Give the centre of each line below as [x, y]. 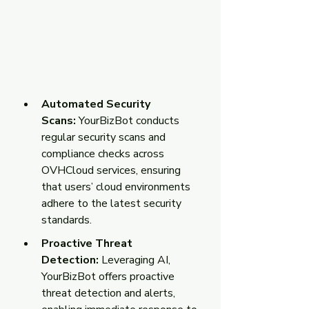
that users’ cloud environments [117, 187]
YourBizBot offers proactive [109, 276]
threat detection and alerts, [110, 293]
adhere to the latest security [113, 203]
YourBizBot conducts [130, 120]
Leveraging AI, [136, 260]
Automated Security [97, 104]
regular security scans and [105, 137]
